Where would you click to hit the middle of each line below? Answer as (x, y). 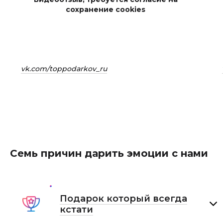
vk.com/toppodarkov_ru (64, 69)
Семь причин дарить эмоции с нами (109, 153)
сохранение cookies (106, 9)
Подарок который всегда (123, 199)
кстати (76, 210)
